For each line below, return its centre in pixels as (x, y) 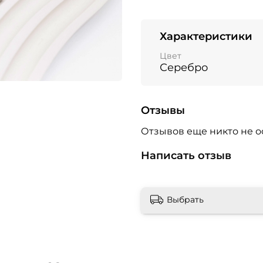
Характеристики (206, 37)
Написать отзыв (186, 155)
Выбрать (185, 200)
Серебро (184, 67)
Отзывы (163, 111)
